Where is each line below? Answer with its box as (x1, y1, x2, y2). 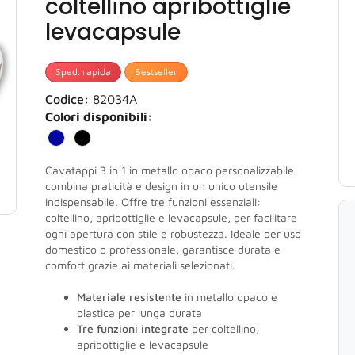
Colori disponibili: (45, 109, 153, 124)
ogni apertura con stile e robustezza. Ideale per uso (45, 227, 301, 240)
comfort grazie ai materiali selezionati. (45, 258, 235, 272)
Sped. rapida (55, 66, 111, 78)
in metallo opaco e (181, 290, 277, 303)
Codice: (45, 92, 89, 106)
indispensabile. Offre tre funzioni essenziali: (45, 195, 261, 208)
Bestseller (135, 66, 177, 78)
